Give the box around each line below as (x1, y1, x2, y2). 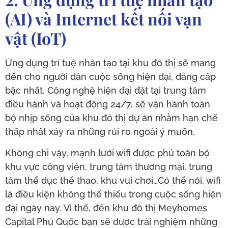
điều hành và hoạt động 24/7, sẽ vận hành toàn (5, 99, 210, 110)
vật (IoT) (5, 27, 66, 49)
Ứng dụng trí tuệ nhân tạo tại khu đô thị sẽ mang (5, 58, 216, 69)
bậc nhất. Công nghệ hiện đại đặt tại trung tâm (5, 85, 206, 96)
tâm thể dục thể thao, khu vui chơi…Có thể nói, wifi (5, 175, 220, 186)
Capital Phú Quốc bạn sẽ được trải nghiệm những (5, 216, 217, 227)
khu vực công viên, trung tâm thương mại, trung (5, 161, 212, 172)
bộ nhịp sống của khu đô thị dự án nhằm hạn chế (5, 112, 218, 124)
